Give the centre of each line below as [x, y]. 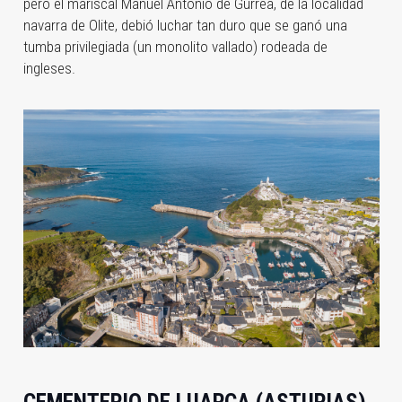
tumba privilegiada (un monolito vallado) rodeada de [175, 47]
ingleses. [51, 69]
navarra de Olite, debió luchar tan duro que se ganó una [185, 26]
